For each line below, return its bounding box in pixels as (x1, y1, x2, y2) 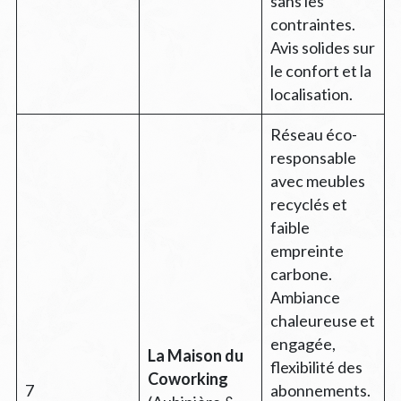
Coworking (147, 368, 228, 388)
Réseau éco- (269, 124, 357, 144)
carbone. (269, 263, 332, 284)
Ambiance (269, 286, 340, 307)
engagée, (269, 333, 336, 354)
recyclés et (269, 193, 347, 214)
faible (269, 217, 310, 237)
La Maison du (147, 345, 243, 365)
